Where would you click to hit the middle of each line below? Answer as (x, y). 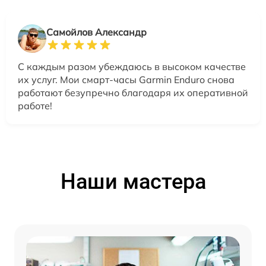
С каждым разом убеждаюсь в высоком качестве (132, 66)
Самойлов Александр (96, 32)
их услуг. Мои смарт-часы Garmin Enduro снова (126, 80)
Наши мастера (133, 182)
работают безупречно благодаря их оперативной (133, 93)
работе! (35, 106)
